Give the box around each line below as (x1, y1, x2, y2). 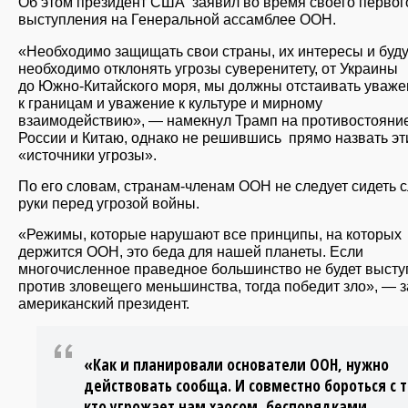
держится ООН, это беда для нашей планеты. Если (18, 242, 363, 260)
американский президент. (18, 294, 189, 311)
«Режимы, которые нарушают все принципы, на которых (18, 225, 402, 242)
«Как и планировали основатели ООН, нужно (84, 354, 389, 376)
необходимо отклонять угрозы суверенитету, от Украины (18, 59, 398, 76)
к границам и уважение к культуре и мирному (18, 94, 322, 111)
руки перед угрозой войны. (18, 194, 199, 211)
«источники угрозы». (18, 146, 157, 163)
